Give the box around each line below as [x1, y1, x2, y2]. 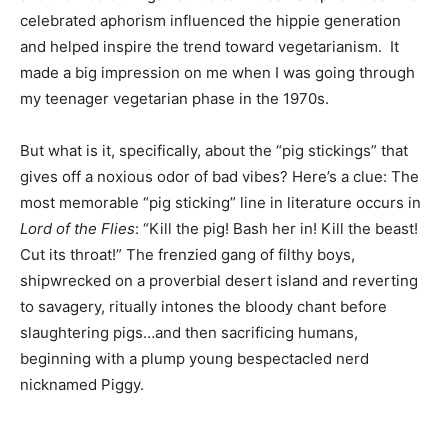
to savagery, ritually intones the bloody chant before [20, 297, 387, 316]
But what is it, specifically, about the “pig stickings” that [20, 141, 408, 160]
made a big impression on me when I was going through [20, 63, 415, 82]
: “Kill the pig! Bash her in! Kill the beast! [135, 219, 418, 238]
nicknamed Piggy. [20, 375, 144, 394]
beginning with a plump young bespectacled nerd [20, 349, 369, 368]
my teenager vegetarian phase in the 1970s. [20, 89, 329, 108]
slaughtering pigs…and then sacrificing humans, [20, 323, 358, 342]
